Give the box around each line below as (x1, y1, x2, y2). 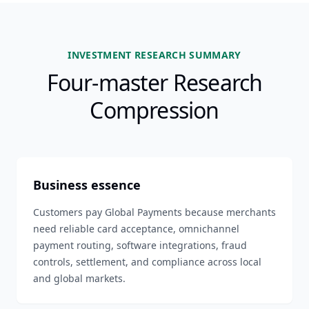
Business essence (33, 177, 141, 193)
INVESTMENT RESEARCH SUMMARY (68, 48, 241, 61)
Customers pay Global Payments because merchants (33, 206, 276, 219)
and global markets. (33, 272, 126, 285)
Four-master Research (46, 68, 263, 97)
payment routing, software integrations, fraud (33, 239, 247, 252)
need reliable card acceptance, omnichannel (33, 222, 239, 235)
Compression (90, 95, 219, 125)
